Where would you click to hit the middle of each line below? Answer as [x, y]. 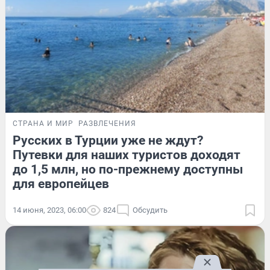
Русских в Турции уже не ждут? [108, 140]
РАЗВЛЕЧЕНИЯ [107, 123]
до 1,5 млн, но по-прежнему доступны [128, 169]
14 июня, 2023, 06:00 [49, 210]
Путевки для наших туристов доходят [127, 155]
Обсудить [150, 210]
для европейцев [61, 184]
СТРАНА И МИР [43, 123]
